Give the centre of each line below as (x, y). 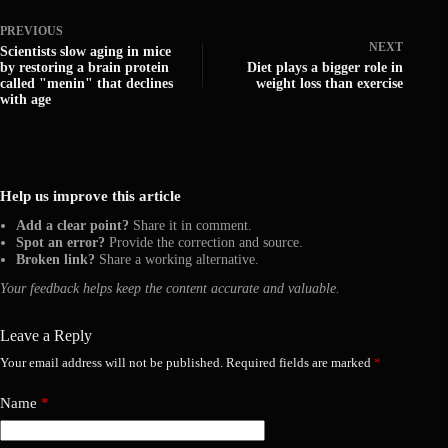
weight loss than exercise (330, 84)
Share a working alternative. (177, 259)
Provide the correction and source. (204, 242)
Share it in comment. (190, 225)
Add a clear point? (72, 225)
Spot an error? (60, 242)
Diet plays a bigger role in (325, 68)
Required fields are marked (300, 363)
